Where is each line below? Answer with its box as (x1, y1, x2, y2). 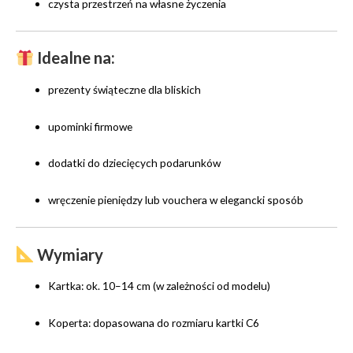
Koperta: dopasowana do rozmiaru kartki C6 (48, 315, 260, 329)
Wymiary (34, 244, 104, 264)
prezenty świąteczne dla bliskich (48, 82, 202, 96)
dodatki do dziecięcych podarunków (48, 156, 221, 170)
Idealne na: (34, 48, 116, 68)
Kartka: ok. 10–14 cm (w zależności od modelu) (48, 279, 271, 293)
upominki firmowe (48, 119, 133, 133)
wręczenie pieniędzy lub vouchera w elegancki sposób (48, 193, 304, 207)
